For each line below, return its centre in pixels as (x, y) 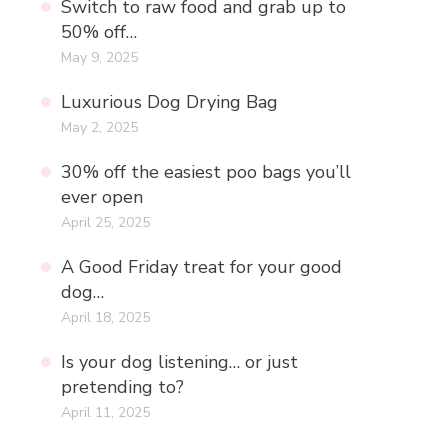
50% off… (99, 31)
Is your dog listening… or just (179, 361)
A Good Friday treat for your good (201, 266)
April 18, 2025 (105, 317)
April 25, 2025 (105, 222)
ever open (102, 196)
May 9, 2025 (99, 57)
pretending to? (122, 386)
